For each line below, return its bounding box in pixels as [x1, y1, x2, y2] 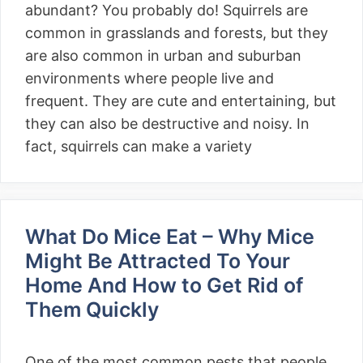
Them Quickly [25, 297, 164, 322]
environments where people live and [25, 70, 274, 87]
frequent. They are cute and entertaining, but [25, 92, 336, 109]
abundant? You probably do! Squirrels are [25, 2, 308, 19]
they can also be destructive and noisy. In [25, 115, 310, 132]
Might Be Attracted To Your [25, 249, 290, 273]
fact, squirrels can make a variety [25, 138, 252, 155]
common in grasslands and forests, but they [25, 24, 328, 41]
